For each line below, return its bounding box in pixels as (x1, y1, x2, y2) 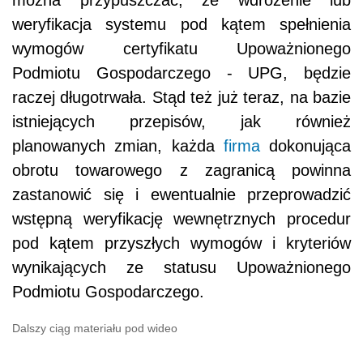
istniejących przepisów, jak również (12, 112, 351, 130)
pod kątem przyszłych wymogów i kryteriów (12, 233, 351, 252)
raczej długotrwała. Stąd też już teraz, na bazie (12, 88, 351, 106)
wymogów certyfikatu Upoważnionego (12, 39, 351, 58)
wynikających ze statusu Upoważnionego (12, 258, 351, 276)
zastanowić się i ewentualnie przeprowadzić (12, 185, 351, 203)
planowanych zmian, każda (12, 136, 224, 155)
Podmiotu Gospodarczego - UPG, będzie (12, 63, 351, 82)
